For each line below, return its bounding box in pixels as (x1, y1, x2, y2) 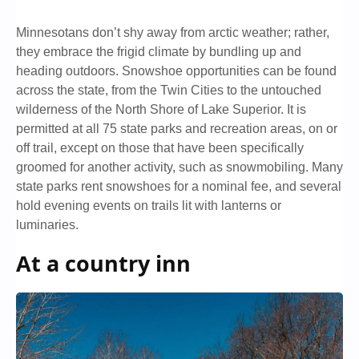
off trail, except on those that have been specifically (16, 141, 304, 155)
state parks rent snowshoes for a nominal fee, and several (16, 179, 341, 194)
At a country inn (16, 248, 191, 279)
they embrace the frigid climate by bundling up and (16, 45, 301, 59)
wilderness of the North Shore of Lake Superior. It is (16, 103, 306, 117)
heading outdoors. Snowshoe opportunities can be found (16, 64, 337, 79)
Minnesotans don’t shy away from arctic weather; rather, (16, 26, 329, 40)
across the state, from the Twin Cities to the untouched (16, 83, 321, 98)
